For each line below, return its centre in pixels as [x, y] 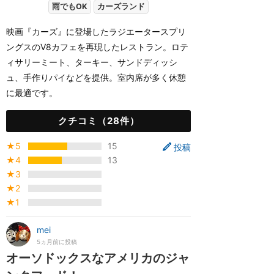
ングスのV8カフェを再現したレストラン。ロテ [97, 47]
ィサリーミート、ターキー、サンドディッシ [92, 62]
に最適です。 [32, 93]
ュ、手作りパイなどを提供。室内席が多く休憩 [96, 77]
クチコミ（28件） [98, 121]
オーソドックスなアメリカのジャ [98, 258]
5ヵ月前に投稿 [57, 242]
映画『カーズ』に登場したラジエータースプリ [96, 31]
